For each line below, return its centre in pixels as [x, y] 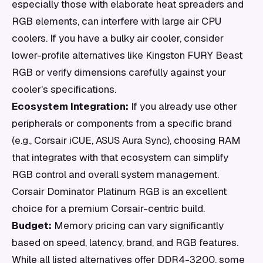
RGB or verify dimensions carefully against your [119, 72]
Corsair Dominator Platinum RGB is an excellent [119, 191]
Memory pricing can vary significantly [138, 225]
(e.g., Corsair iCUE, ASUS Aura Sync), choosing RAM [126, 140]
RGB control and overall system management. [115, 174]
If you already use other [183, 106]
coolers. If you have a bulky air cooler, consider [118, 38]
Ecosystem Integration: [70, 106]
